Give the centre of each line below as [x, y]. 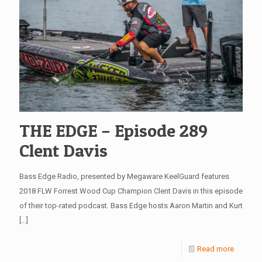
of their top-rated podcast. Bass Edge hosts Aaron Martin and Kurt [131, 205]
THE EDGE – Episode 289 [113, 130]
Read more [216, 249]
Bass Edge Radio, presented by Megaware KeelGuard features [124, 176]
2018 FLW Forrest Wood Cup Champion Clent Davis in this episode [131, 191]
